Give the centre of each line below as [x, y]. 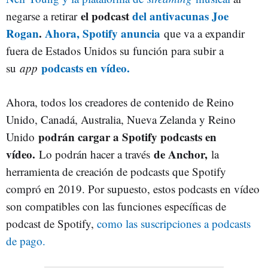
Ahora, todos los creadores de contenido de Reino [120, 102]
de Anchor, [182, 154]
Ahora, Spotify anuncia [103, 33]
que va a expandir [202, 33]
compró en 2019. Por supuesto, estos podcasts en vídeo [133, 189]
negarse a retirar [43, 16]
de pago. [26, 241]
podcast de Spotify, [51, 223]
